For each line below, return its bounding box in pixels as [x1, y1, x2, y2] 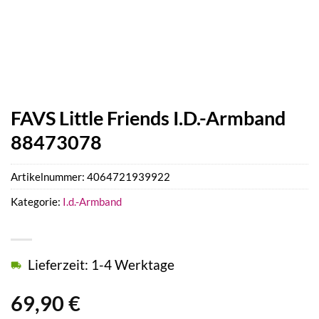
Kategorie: [11, 195, 63, 209]
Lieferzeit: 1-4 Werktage [28, 256, 174, 273]
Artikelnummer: [11, 170, 87, 184]
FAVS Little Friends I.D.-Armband [11, 106, 286, 130]
